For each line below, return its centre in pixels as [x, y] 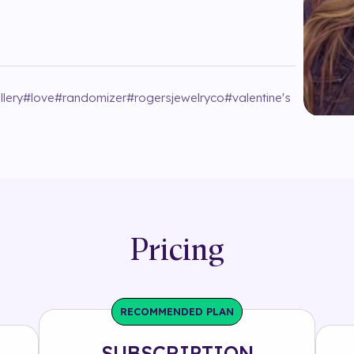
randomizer [94, 98]
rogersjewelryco [179, 98]
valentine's [262, 98]
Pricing [177, 252]
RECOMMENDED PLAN [177, 311]
